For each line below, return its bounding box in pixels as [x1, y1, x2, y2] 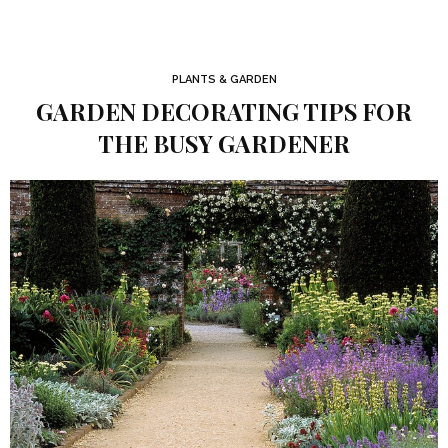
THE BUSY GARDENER [98, 128, 350, 159]
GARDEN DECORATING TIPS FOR [36, 96, 412, 127]
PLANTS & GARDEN [171, 73, 277, 86]
